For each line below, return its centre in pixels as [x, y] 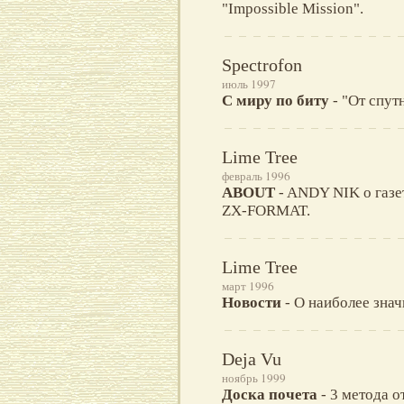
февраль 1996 [256, 176]
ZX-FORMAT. [266, 211]
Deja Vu [252, 359]
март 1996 [248, 286]
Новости [252, 303]
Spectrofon [262, 65]
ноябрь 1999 [254, 378]
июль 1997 [249, 84]
